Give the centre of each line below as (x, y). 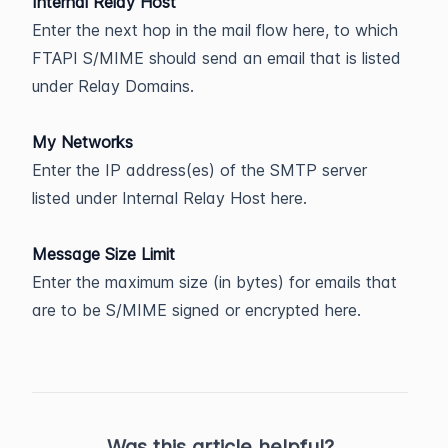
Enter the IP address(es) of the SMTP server (199, 169)
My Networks (82, 141)
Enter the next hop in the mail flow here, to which (215, 29)
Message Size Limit (103, 253)
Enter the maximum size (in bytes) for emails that (214, 281)
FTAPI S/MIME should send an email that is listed (216, 57)
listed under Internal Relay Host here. (169, 197)
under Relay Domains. (113, 85)
